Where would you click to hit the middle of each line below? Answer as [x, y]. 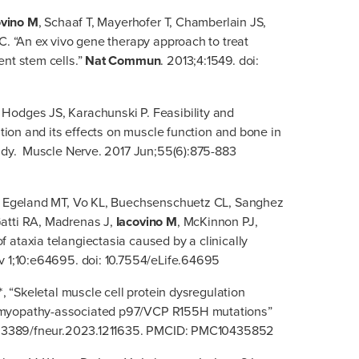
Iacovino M [146, 221]
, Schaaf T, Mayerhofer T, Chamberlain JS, [152, 22]
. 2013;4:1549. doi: [210, 61]
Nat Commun [123, 61]
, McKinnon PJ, [217, 221]
